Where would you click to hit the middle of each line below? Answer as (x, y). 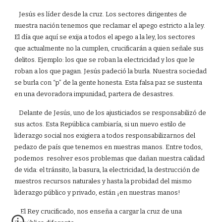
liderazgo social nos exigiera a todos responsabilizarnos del (105, 136)
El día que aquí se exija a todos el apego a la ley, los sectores (105, 37)
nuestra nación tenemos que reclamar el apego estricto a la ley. (110, 26)
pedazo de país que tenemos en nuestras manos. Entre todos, (109, 147)
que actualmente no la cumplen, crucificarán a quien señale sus (109, 48)
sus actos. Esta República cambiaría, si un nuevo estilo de (100, 124)
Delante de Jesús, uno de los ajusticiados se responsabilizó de (111, 113)
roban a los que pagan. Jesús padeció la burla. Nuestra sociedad (111, 71)
